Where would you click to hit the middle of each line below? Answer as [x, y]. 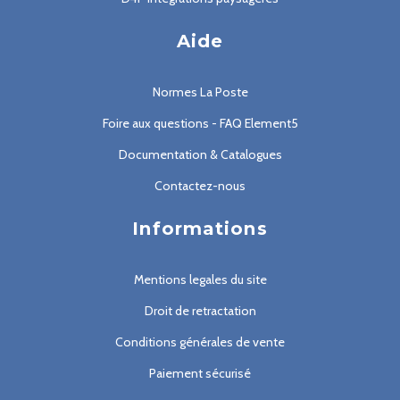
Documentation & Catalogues [200, 155]
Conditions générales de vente [200, 342]
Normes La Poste [200, 92]
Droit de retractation [200, 311]
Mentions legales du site [200, 280]
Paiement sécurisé [200, 374]
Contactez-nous [200, 186]
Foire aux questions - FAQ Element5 [200, 124]
